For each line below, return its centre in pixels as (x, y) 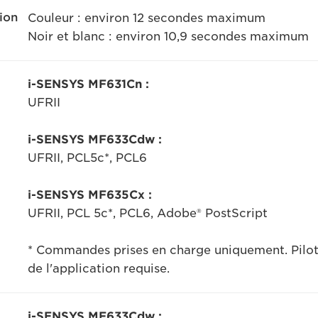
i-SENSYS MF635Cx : (89, 195)
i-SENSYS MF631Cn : (88, 84)
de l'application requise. (98, 269)
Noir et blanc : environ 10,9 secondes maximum (168, 37)
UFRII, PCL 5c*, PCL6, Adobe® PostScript (147, 213)
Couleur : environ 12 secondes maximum (146, 18)
